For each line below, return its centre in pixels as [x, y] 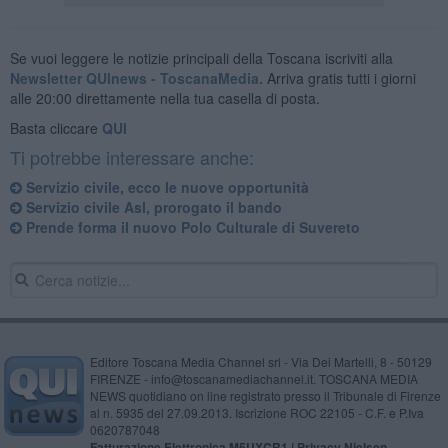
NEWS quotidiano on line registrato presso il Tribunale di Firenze [265, 395]
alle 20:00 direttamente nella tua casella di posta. [164, 97]
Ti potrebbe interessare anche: [131, 156]
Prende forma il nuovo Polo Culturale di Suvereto [190, 226]
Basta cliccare [55, 127]
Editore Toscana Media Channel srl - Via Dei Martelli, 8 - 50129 [260, 361]
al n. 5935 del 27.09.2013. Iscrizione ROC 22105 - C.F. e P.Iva [256, 412]
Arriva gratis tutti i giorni [339, 77]
